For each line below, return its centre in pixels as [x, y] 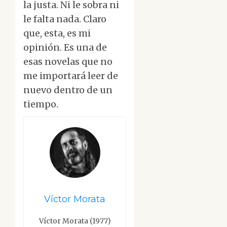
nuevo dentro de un [68, 90]
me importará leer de [71, 76]
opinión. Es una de [65, 48]
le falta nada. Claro [65, 19]
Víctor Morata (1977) [75, 221]
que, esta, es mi [57, 33]
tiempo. [41, 104]
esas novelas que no [68, 62]
